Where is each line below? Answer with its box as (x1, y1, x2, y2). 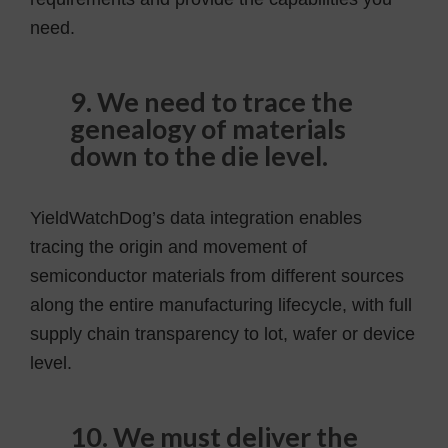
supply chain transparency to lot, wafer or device (30, 323, 415, 344)
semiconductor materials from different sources (30, 265, 404, 286)
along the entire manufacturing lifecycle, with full (30, 294, 412, 315)
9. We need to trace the (70, 84, 353, 118)
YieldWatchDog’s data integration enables (30, 207, 362, 228)
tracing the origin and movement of (30, 236, 307, 257)
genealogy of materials (70, 111, 346, 145)
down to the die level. (70, 138, 328, 172)
